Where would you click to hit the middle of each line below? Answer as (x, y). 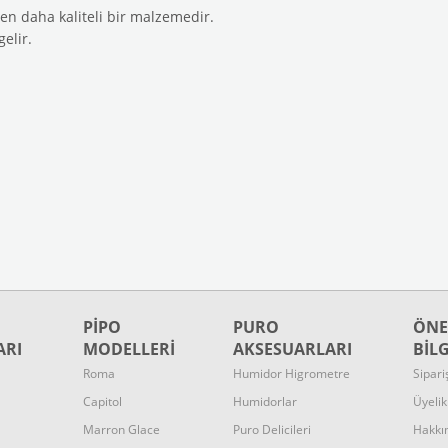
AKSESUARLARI (292, 349)
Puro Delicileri (272, 429)
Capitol (102, 401)
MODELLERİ (129, 349)
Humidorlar (265, 401)
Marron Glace (121, 429)
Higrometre (317, 373)
